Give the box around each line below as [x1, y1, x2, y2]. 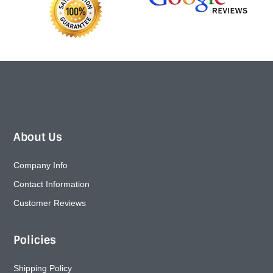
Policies [13, 232, 56, 247]
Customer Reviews [13, 197, 86, 208]
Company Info [13, 160, 68, 170]
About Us [13, 129, 62, 144]
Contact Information [13, 179, 90, 189]
